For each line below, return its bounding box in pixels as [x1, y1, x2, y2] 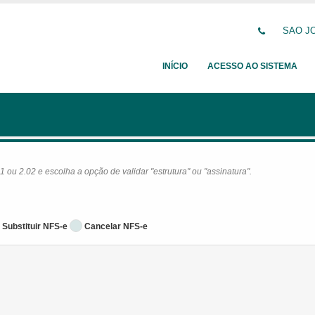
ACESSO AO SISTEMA [207, 61, 297, 71]
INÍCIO [162, 61, 188, 71]
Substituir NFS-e [2, 221, 67, 231]
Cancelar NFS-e [84, 221, 148, 231]
